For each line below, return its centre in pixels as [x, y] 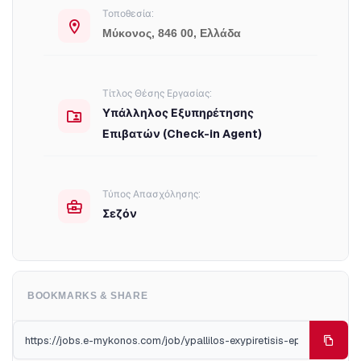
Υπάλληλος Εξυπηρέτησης [178, 113]
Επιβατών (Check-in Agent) [182, 134]
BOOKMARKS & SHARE [88, 296]
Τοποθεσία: [128, 14]
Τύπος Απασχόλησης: [151, 194]
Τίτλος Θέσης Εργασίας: [157, 93]
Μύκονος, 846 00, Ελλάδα [172, 33]
